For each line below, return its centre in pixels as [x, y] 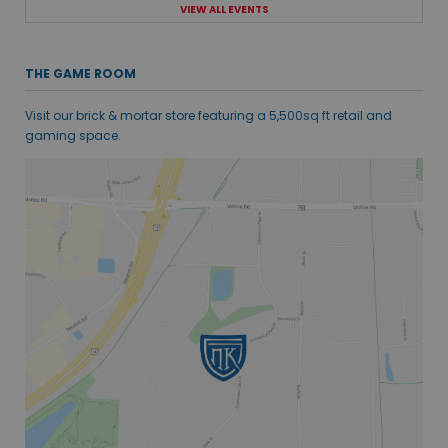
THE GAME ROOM [80, 73]
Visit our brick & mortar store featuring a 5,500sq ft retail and [208, 115]
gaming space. [73, 135]
